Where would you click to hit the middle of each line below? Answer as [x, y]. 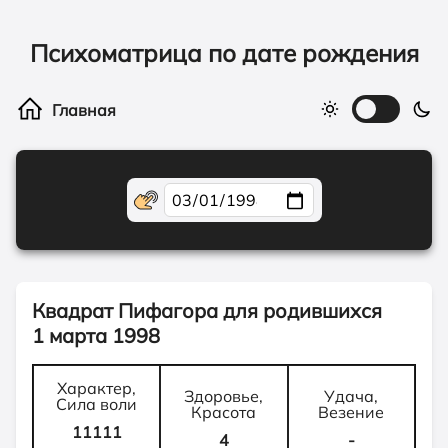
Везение [351, 412]
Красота [224, 412]
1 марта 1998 [96, 335]
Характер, [97, 388]
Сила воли [97, 404]
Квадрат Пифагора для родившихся [207, 310]
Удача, [351, 396]
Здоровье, [224, 396]
